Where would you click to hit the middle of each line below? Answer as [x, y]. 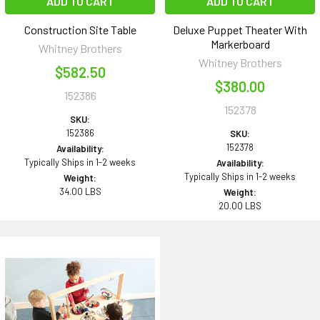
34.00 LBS [80, 192]
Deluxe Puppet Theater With [240, 30]
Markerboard [240, 44]
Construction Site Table [80, 30]
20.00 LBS [240, 206]
